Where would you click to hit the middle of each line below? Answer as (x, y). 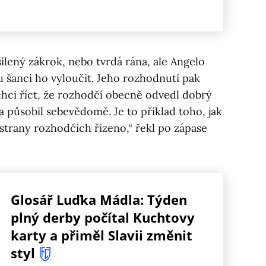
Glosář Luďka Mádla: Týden (99, 200)
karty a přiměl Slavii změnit (102, 235)
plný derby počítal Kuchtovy (103, 218)
